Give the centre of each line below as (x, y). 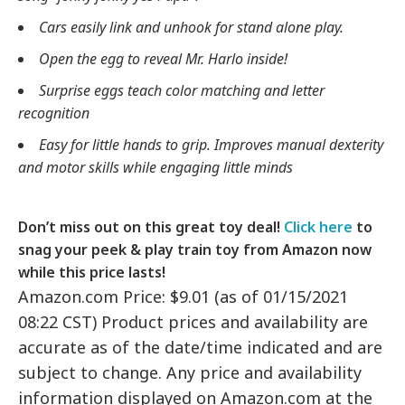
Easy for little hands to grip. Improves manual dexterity (211, 145)
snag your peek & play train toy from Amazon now (195, 250)
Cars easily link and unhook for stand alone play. (191, 28)
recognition (54, 113)
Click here (318, 227)
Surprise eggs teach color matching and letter (182, 91)
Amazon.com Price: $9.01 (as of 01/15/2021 (184, 297)
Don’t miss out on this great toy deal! (151, 227)
